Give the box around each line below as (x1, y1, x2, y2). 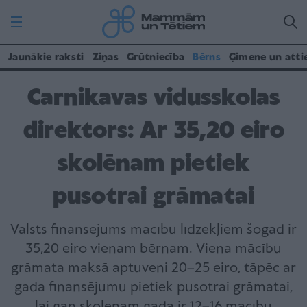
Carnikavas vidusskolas (27, 86, 280, 111)
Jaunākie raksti (8, 52, 84, 63)
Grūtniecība (127, 52, 185, 63)
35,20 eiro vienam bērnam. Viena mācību (25, 242, 282, 256)
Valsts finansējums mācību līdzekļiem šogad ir (10, 223, 297, 237)
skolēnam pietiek (57, 151, 250, 177)
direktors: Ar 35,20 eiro (23, 119, 284, 144)
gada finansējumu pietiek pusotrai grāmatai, (14, 280, 293, 295)
